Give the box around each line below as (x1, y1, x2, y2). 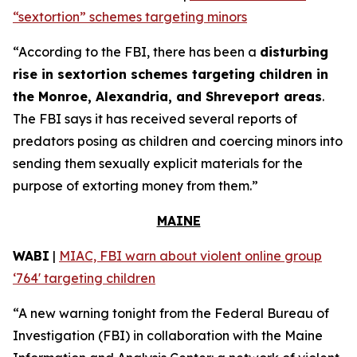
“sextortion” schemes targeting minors (13, 9, 247, 25)
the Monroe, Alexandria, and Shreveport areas (13, 88, 322, 104)
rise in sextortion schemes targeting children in (13, 66, 328, 82)
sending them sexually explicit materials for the (13, 155, 303, 171)
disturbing (260, 44, 328, 60)
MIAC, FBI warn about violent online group (59, 248, 322, 264)
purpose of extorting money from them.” (13, 178, 258, 194)
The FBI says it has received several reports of (13, 111, 297, 127)
